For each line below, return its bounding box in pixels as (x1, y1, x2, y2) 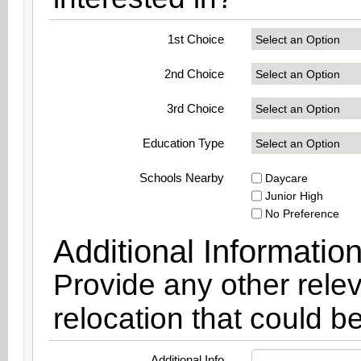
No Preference (261, 207, 339, 220)
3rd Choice (167, 102, 224, 115)
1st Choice (168, 32, 224, 46)
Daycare (261, 172, 308, 185)
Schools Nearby (139, 171, 224, 185)
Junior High (261, 189, 323, 202)
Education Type (143, 136, 224, 150)
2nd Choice (164, 67, 224, 81)
